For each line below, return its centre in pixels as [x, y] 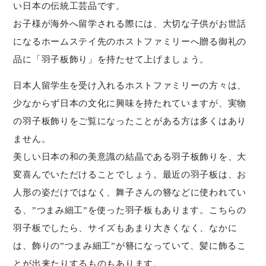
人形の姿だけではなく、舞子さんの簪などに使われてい [130, 192]
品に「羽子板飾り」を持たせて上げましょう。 [111, 59]
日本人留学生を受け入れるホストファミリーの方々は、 [130, 85]
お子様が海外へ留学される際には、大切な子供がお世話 [130, 24]
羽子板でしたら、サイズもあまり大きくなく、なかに [125, 228]
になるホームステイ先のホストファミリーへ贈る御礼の [130, 42]
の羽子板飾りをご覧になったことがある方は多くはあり [130, 121]
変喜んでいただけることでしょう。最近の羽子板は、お [130, 175]
